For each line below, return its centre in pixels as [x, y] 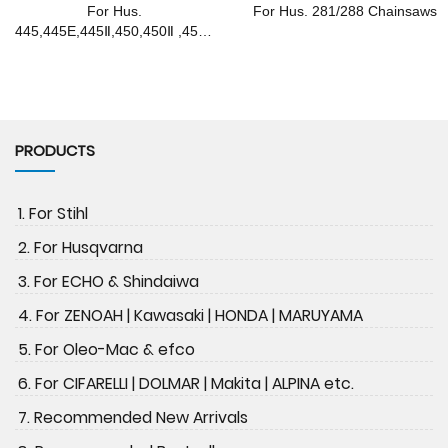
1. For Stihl [53, 214]
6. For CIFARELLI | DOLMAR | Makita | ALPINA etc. [186, 384]
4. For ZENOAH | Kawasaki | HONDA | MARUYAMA [190, 316]
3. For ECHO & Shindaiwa [108, 282]
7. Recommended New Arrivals [133, 418]
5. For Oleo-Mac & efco [106, 350]
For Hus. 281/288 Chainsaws [344, 11]
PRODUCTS [55, 151]
